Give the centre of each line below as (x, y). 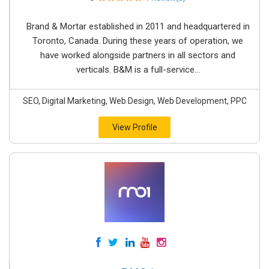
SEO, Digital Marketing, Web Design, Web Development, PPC (134, 101)
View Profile (134, 127)
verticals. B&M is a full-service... (138, 70)
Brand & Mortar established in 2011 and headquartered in (138, 26)
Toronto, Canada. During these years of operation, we (138, 41)
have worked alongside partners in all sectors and (138, 55)
